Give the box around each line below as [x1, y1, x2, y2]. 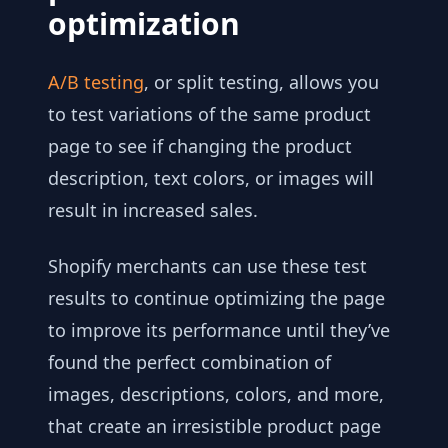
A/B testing [48, 69, 144, 94]
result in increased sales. [48, 197, 258, 222]
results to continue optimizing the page [48, 285, 385, 310]
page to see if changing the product [48, 133, 352, 158]
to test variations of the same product [48, 101, 371, 126]
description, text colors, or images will [48, 165, 374, 190]
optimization [48, 2, 240, 44]
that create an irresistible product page [48, 413, 381, 438]
